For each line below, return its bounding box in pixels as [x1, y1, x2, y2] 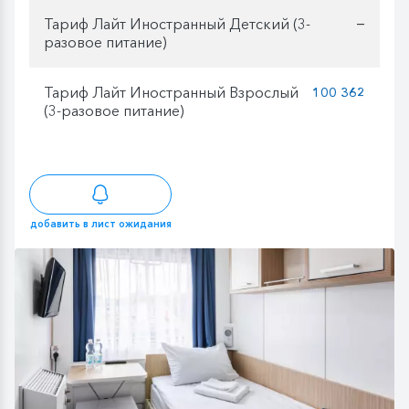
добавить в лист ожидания [29, 216, 172, 230]
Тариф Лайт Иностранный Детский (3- [44, 15, 310, 34]
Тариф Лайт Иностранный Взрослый [44, 83, 299, 102]
